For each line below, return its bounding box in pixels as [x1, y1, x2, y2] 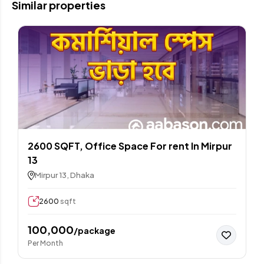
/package [74, 225, 115, 236]
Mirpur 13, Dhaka [35, 170, 94, 180]
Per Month [28, 239, 63, 248]
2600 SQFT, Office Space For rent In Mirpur [28, 140, 201, 153]
